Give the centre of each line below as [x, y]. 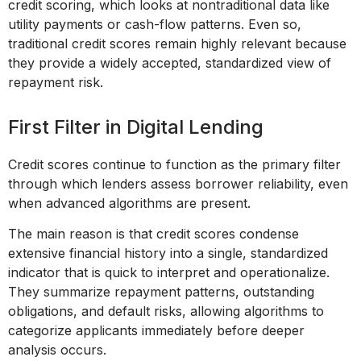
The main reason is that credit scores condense [154, 234]
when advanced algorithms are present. [129, 203]
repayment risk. [56, 82]
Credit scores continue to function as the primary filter [174, 164]
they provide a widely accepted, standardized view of [170, 62]
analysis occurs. [57, 350]
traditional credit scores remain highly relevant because [177, 43]
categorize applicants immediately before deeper [156, 331]
